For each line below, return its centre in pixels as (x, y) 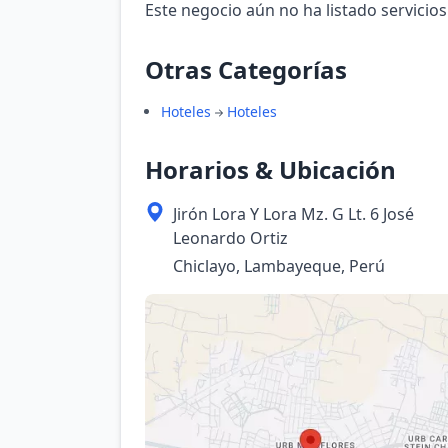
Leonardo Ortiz (230, 238)
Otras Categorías (246, 69)
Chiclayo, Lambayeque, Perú (279, 266)
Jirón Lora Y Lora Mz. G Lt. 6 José (293, 214)
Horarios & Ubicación (270, 169)
